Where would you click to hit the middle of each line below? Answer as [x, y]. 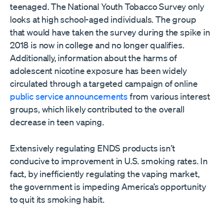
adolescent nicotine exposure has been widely [99, 71]
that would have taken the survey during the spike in [110, 32]
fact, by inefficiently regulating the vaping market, [105, 174]
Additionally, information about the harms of [94, 58]
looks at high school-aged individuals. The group [103, 19]
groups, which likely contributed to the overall [97, 109]
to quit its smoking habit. [57, 199]
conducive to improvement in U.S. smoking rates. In [109, 161]
